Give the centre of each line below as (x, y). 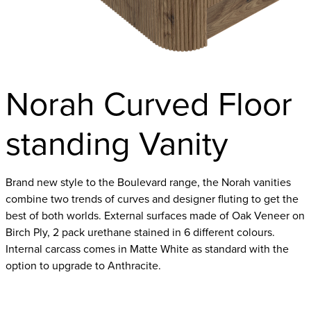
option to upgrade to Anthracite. (83, 265)
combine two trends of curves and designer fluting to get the (152, 199)
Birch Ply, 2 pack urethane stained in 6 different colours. (140, 232)
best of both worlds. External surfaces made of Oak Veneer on (155, 215)
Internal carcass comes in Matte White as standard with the (147, 249)
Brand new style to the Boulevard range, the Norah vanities (148, 182)
